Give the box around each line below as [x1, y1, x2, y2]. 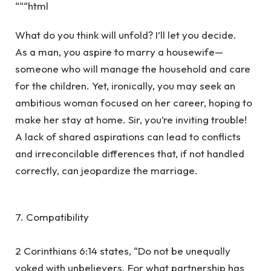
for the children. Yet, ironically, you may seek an [15, 79, 235, 93]
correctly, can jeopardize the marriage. [15, 164, 198, 177]
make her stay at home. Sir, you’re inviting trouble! [15, 113, 247, 126]
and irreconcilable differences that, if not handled [15, 147, 244, 160]
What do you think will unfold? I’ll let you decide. [15, 28, 237, 42]
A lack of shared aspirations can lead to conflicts [15, 130, 241, 143]
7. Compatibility [15, 210, 89, 223]
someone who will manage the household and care [15, 62, 250, 76]
